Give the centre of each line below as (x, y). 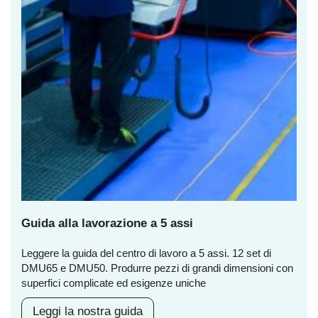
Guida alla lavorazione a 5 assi (107, 224)
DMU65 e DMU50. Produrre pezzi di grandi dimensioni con (157, 268)
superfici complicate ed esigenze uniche (114, 283)
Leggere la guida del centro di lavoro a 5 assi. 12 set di (146, 253)
